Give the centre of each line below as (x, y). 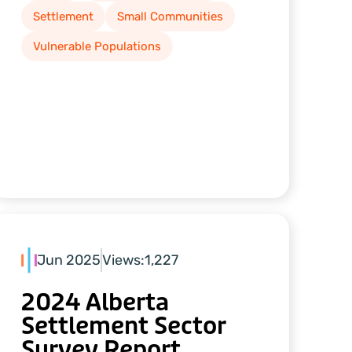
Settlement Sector (123, 326)
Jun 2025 (68, 260)
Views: (123, 260)
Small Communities (170, 17)
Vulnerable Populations (97, 47)
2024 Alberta (95, 302)
